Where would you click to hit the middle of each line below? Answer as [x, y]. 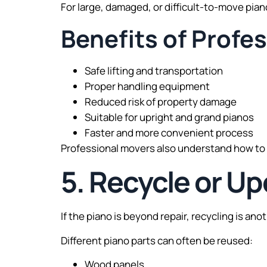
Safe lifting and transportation [154, 70]
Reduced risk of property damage [161, 101]
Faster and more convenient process [169, 132]
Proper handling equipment [147, 86]
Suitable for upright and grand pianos [169, 117]
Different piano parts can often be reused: [157, 240]
